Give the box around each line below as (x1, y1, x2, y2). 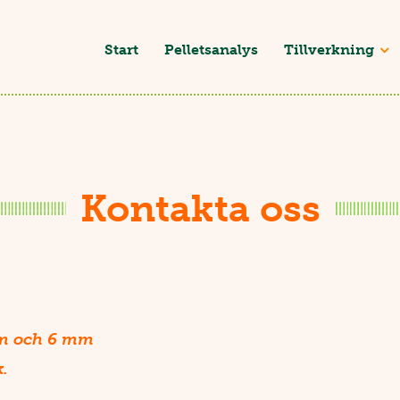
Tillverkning (284, 40, 375, 58)
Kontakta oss (79, 186, 321, 231)
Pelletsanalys (164, 40, 259, 58)
